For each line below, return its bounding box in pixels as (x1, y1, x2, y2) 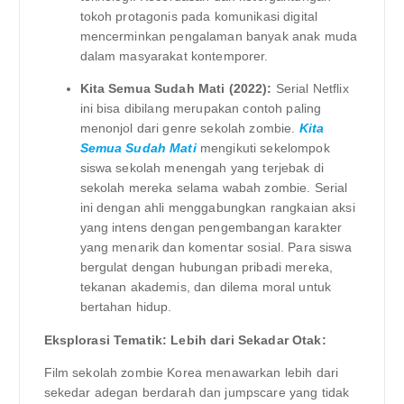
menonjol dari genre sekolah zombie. (79, 121, 299, 136)
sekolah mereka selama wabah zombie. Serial (79, 180, 348, 196)
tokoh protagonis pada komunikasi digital (79, 9, 318, 24)
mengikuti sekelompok (196, 141, 330, 156)
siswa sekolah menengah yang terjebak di (79, 161, 324, 176)
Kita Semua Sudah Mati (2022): (79, 81, 272, 96)
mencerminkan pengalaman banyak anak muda (79, 29, 358, 44)
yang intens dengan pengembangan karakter (79, 220, 343, 235)
